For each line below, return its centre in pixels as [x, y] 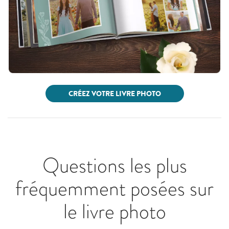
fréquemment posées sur [114, 188]
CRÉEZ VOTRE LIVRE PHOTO [114, 94]
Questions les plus [114, 165]
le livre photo [114, 211]
